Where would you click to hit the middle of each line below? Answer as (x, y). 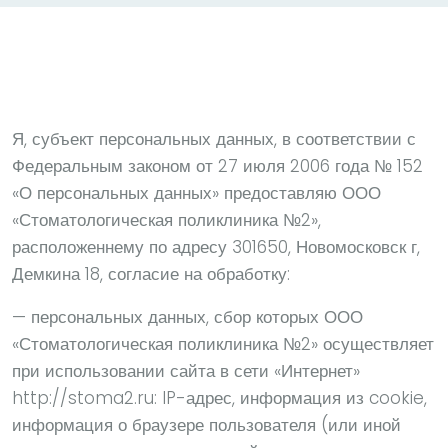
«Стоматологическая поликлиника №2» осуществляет (223, 344)
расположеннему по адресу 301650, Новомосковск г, (216, 247)
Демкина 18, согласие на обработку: (151, 274)
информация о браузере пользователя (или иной (206, 425)
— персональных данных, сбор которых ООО (187, 317)
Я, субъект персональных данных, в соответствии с (214, 139)
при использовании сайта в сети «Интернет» (186, 371)
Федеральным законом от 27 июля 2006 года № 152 (217, 166)
